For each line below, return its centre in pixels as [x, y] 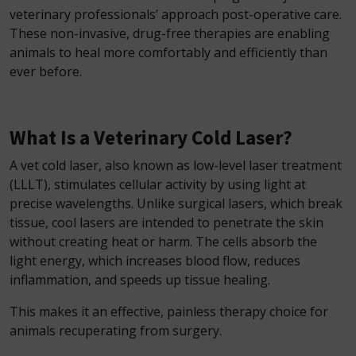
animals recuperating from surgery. [116, 331]
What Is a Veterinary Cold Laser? [151, 137]
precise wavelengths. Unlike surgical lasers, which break [176, 203]
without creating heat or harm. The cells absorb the [163, 242]
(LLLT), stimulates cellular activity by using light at [158, 184]
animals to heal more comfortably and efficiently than [168, 52]
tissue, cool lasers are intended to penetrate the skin [166, 222]
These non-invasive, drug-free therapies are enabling [170, 33]
